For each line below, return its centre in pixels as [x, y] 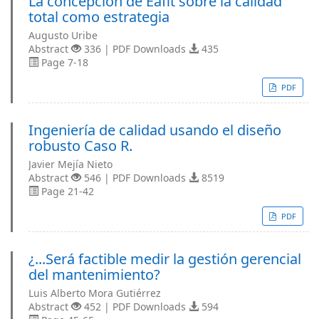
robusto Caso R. [80, 146]
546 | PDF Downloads [135, 178]
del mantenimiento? [94, 274]
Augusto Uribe [63, 35]
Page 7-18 [63, 62]
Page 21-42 [66, 191]
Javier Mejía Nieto [70, 164]
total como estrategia [99, 17]
